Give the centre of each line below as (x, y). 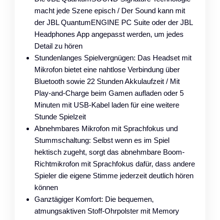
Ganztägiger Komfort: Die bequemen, (94, 199)
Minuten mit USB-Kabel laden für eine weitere (107, 105)
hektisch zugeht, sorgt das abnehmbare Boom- (110, 152)
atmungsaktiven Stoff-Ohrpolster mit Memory (107, 211)
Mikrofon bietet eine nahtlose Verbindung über (107, 69)
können (46, 187)
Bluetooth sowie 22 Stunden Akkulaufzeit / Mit (107, 81)
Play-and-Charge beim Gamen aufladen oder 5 (109, 93)
